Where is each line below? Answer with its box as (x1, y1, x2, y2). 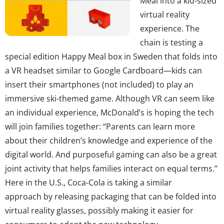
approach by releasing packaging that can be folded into (5, 190, 216, 202)
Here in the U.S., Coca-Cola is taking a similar (5, 176, 172, 188)
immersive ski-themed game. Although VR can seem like (5, 92, 214, 104)
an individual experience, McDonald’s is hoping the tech (5, 106, 214, 118)
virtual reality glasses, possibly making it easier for (5, 204, 193, 216)
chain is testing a (140, 36, 203, 48)
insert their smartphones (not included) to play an (5, 78, 193, 90)
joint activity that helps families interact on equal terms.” (5, 162, 217, 174)
